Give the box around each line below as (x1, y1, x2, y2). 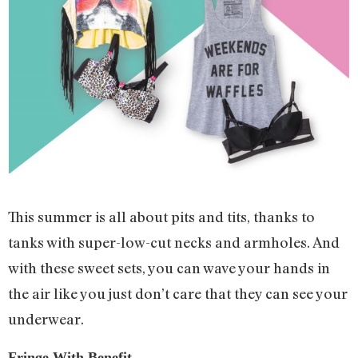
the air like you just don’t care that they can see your (8, 284, 348, 303)
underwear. (8, 310, 84, 328)
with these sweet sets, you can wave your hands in (8, 259, 330, 277)
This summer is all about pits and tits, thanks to (8, 208, 315, 226)
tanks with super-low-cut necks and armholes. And (8, 233, 340, 252)
